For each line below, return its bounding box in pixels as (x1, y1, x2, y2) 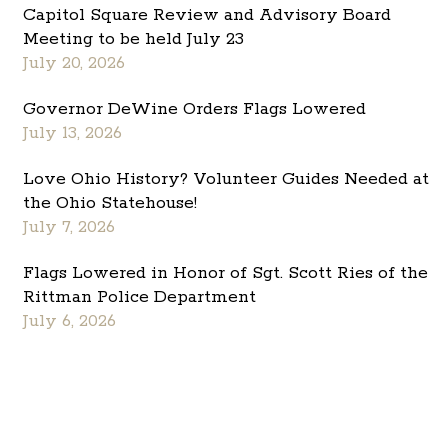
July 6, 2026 (23, 310, 117, 333)
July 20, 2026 (23, 52, 126, 75)
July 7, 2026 (23, 216, 116, 239)
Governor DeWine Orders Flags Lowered (23, 98, 367, 121)
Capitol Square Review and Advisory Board (23, 4, 392, 27)
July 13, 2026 (23, 122, 123, 145)
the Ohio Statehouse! (23, 192, 198, 215)
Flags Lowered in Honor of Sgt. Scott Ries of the (23, 262, 429, 285)
